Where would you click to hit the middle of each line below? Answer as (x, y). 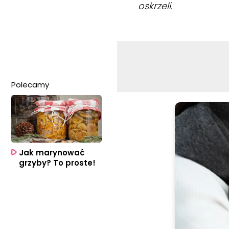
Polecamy (30, 85)
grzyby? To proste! (57, 163)
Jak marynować (52, 152)
